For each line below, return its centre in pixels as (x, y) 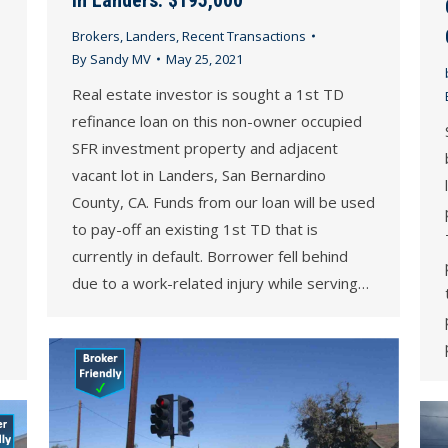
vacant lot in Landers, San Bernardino (199, 174)
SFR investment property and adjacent (205, 147)
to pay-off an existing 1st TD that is (195, 228)
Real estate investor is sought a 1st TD (208, 93)
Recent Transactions (244, 35)
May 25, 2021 (204, 58)
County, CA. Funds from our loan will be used (223, 201)
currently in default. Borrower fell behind (210, 255)
